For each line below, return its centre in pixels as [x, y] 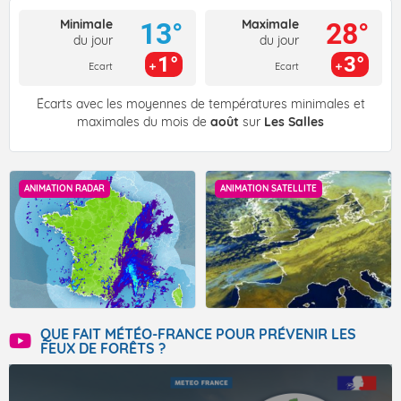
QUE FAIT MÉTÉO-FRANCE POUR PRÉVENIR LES [198, 334]
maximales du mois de [144, 122]
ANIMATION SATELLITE [269, 189]
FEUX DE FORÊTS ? [103, 349]
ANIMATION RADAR [64, 189]
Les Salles [294, 122]
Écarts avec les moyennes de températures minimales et [200, 104]
